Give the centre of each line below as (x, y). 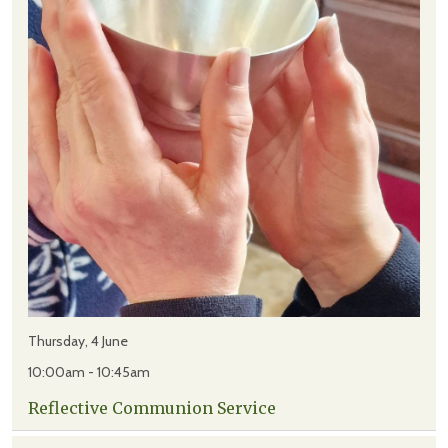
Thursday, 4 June (78, 341)
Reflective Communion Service (152, 408)
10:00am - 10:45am (89, 372)
